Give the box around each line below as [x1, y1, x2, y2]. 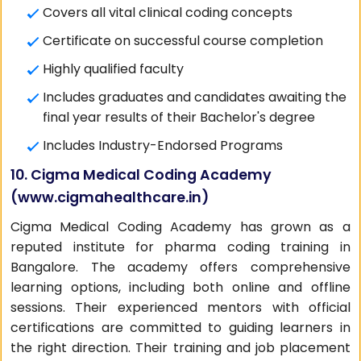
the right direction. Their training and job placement [10, 338, 351, 357]
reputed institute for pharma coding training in [10, 238, 351, 256]
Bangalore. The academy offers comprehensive [10, 258, 351, 276]
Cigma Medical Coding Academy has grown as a [10, 218, 351, 236]
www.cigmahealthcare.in [18, 188, 202, 207]
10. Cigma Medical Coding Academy [10, 165, 272, 185]
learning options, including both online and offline [10, 278, 351, 297]
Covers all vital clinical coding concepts [43, 3, 293, 22]
